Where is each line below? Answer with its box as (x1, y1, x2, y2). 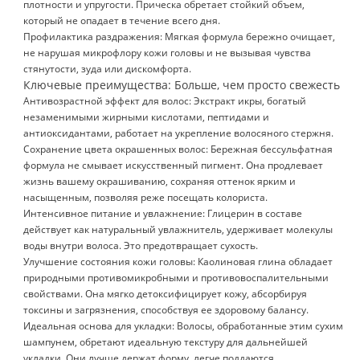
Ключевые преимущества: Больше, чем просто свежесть (23, 77, 340, 92)
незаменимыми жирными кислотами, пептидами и (23, 110, 269, 124)
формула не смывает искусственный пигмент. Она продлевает (23, 158, 323, 172)
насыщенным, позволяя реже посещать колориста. (23, 190, 268, 204)
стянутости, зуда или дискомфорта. (23, 62, 191, 76)
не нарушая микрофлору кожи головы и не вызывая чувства (23, 46, 311, 59)
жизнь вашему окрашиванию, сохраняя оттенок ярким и (23, 174, 296, 188)
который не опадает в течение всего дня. (23, 14, 220, 27)
